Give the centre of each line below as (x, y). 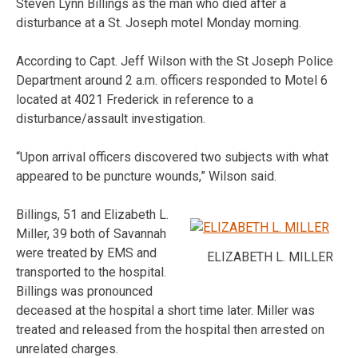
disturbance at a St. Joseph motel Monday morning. (159, 22)
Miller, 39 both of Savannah (91, 233)
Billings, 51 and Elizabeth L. (92, 214)
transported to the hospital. (91, 272)
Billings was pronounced (84, 291)
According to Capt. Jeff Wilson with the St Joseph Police (175, 61)
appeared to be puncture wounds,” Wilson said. (146, 176)
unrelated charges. (67, 348)
